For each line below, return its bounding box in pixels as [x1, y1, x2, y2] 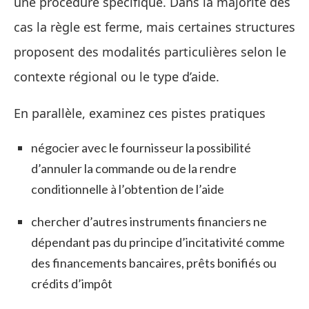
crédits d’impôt [31, 275, 112, 291]
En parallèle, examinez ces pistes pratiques [14, 104, 266, 121]
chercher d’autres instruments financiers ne [31, 213, 267, 229]
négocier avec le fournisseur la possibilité [31, 139, 251, 155]
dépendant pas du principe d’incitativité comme [31, 234, 285, 250]
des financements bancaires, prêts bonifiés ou [31, 255, 277, 270]
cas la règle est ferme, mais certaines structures [14, 18, 295, 35]
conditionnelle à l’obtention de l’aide [31, 181, 224, 197]
